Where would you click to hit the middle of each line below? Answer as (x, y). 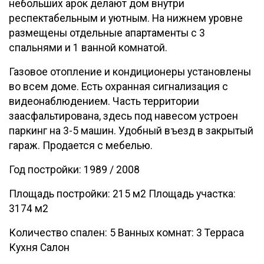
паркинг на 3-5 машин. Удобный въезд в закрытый (131, 131)
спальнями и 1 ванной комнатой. (88, 48)
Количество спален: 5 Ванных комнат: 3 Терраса (126, 233)
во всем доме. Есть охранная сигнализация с (118, 87)
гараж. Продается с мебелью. (81, 146)
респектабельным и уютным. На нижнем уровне (126, 18)
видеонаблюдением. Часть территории (104, 101)
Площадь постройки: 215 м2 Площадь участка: (122, 194)
